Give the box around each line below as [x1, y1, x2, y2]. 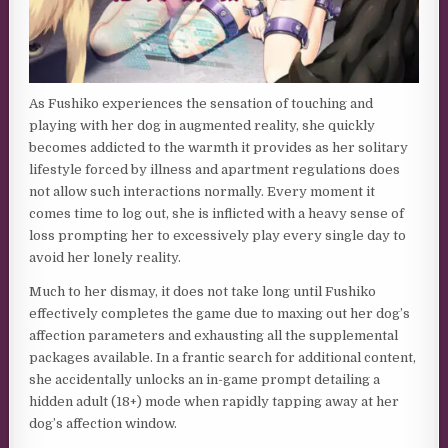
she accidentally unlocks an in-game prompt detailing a [29, 371, 381, 387]
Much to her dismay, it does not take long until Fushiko [29, 283, 377, 299]
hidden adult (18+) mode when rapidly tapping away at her [29, 393, 400, 409]
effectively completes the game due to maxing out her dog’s [29, 305, 411, 321]
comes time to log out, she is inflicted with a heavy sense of [29, 205, 405, 221]
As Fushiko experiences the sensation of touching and [29, 95, 374, 111]
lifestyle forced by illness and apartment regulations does [29, 161, 401, 177]
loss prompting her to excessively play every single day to [29, 227, 407, 243]
